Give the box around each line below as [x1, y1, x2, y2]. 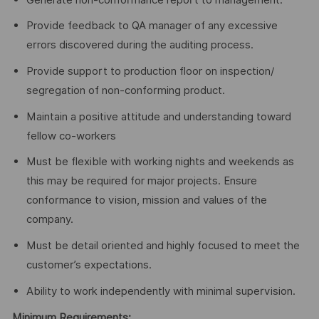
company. [26, 213, 73, 226]
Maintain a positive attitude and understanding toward [26, 110, 291, 123]
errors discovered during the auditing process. [26, 38, 253, 52]
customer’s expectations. [26, 258, 152, 272]
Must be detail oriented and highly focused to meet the [26, 239, 300, 253]
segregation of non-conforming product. [26, 83, 225, 97]
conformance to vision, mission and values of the [26, 194, 267, 207]
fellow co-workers [26, 129, 116, 142]
